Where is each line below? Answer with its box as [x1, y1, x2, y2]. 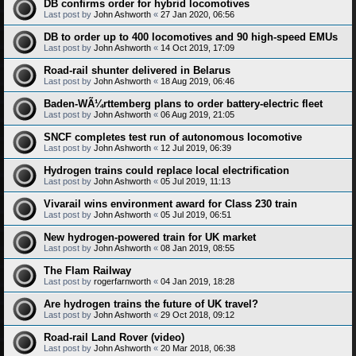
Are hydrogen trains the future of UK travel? [44, 298, 258, 310]
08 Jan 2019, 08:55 [161, 243, 234, 253]
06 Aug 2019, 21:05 [161, 110, 234, 119]
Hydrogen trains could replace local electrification [44, 164, 289, 176]
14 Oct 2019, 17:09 [161, 43, 234, 52]
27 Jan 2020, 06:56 [161, 10, 234, 19]
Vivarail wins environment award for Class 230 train [44, 198, 297, 210]
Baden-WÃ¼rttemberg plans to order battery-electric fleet [44, 98, 323, 110]
